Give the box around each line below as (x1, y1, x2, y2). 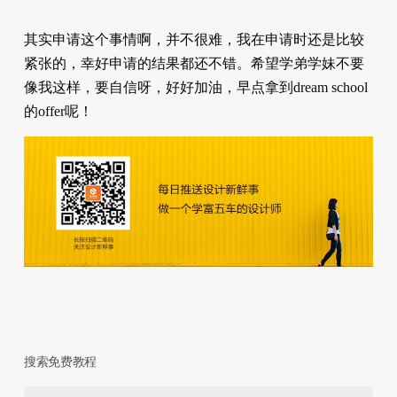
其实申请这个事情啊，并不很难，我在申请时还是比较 (23, 31, 364, 47)
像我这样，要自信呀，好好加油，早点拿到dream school (23, 79, 368, 95)
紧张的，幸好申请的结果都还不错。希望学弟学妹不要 (23, 55, 364, 71)
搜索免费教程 (23, 353, 97, 371)
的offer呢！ (23, 103, 93, 119)
